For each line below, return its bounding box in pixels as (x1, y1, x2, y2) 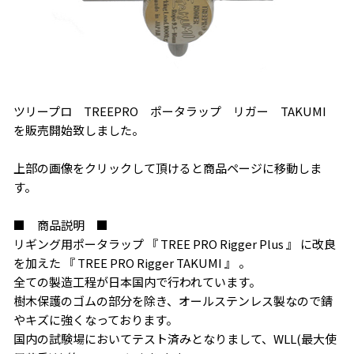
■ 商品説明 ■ (13, 216, 108, 233)
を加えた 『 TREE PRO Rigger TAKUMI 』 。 (13, 254, 250, 271)
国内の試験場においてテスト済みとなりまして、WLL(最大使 (13, 330, 337, 347)
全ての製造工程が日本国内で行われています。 (13, 273, 261, 290)
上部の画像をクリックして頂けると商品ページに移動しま (13, 159, 322, 176)
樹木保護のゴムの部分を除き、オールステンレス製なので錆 (13, 292, 333, 309)
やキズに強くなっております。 (13, 311, 178, 328)
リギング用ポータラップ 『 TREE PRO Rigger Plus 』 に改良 (13, 235, 336, 252)
